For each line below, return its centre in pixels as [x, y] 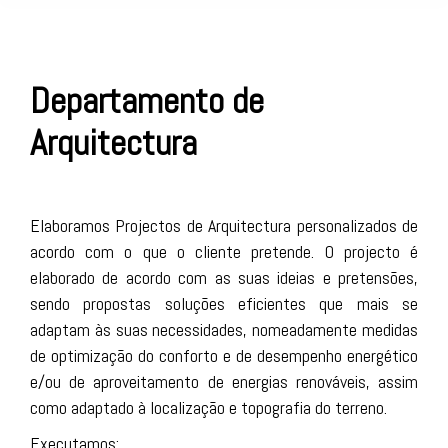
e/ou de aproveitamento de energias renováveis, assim [224, 381]
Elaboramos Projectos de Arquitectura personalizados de [224, 225]
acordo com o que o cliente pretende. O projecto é [224, 251]
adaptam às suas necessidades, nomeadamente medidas [224, 329]
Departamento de [147, 101]
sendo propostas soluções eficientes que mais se [224, 303]
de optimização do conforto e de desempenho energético [224, 355]
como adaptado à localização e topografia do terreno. [208, 407]
